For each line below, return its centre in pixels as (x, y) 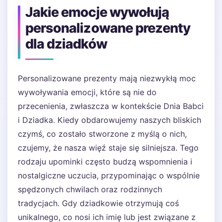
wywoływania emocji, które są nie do (87, 92)
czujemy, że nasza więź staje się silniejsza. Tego (108, 148)
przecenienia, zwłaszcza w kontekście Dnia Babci (111, 106)
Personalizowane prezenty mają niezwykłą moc (107, 78)
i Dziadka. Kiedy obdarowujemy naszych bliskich (110, 120)
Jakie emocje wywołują (97, 12)
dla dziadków (66, 44)
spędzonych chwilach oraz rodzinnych (90, 189)
